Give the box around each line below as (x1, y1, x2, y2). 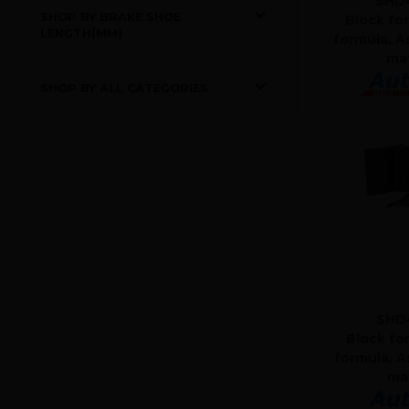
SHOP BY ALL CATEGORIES (39, 80, 208, 95)
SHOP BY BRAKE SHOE (39, 10, 181, 24)
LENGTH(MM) (39, 26, 122, 40)
